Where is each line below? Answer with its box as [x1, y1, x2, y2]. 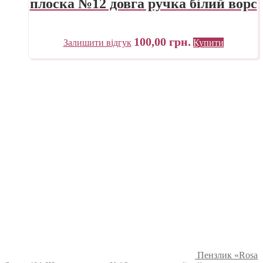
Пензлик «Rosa [197, 250, 258, 261]
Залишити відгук [63, 38, 131, 48]
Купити [193, 38, 224, 48]
